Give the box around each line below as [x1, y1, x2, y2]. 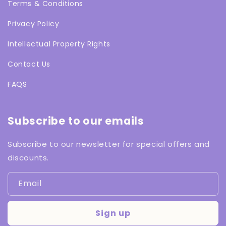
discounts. [8, 152, 49, 163]
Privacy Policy [8, 18, 60, 29]
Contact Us [8, 59, 50, 69]
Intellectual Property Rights [8, 38, 110, 49]
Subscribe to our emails [8, 114, 144, 129]
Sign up [95, 207, 131, 219]
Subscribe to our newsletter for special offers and [8, 139, 210, 150]
